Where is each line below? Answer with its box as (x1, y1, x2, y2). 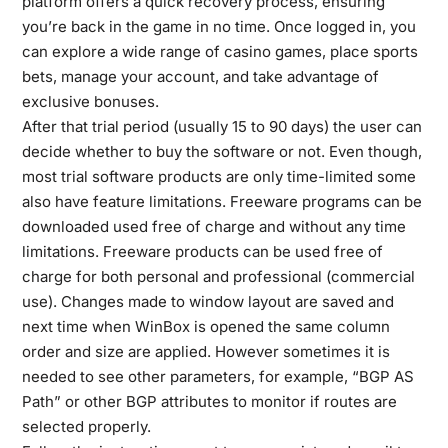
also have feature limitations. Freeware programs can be (21, 192, 422, 211)
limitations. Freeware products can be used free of (21, 242, 383, 261)
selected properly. (21, 417, 151, 436)
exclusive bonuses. (21, 92, 159, 111)
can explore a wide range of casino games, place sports (21, 42, 418, 61)
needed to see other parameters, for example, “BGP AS (21, 367, 414, 386)
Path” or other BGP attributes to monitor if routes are (21, 392, 397, 411)
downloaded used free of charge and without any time (21, 217, 406, 236)
